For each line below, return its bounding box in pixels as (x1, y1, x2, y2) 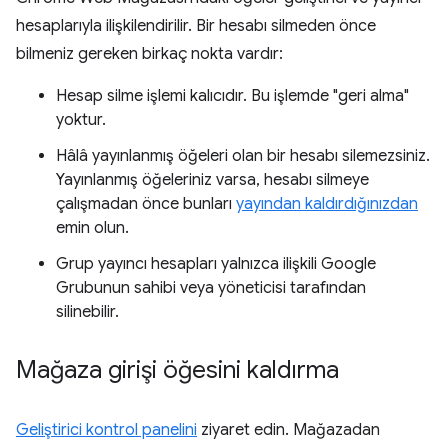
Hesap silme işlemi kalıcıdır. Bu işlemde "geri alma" (56, 86, 409, 106)
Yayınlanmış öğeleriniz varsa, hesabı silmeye (56, 170, 369, 190)
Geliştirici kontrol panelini (16, 420, 197, 440)
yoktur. (56, 110, 106, 130)
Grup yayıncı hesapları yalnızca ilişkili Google (56, 254, 376, 274)
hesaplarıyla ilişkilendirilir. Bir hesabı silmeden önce (16, 16, 376, 36)
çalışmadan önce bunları (56, 194, 236, 214)
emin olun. (56, 218, 129, 238)
